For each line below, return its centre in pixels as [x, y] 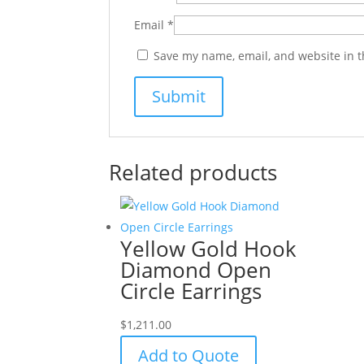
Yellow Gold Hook [209, 248]
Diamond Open [196, 269]
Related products [193, 172]
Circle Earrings [191, 290]
